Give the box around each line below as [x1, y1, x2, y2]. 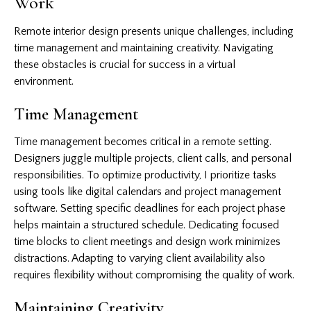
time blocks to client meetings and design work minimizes [14, 235, 280, 248]
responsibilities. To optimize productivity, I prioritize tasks [14, 168, 276, 181]
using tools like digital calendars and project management [14, 185, 281, 198]
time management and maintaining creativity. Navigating [14, 41, 274, 54]
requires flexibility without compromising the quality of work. [14, 268, 294, 281]
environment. [14, 74, 74, 87]
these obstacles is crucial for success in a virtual [14, 58, 235, 71]
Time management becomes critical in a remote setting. [14, 135, 271, 148]
